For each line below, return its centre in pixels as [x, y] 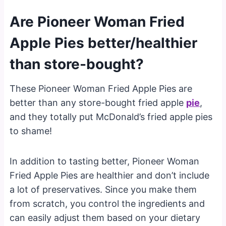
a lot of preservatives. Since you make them [103, 189]
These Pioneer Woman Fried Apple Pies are [101, 88]
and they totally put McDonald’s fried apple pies [111, 117]
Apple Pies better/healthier [104, 43]
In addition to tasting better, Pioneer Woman [105, 161]
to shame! [31, 131]
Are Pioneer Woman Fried [97, 21]
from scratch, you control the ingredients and [107, 203]
